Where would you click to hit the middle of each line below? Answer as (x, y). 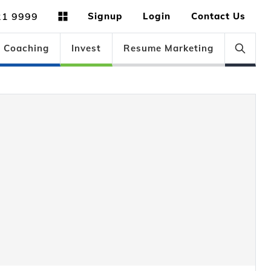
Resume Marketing (168, 48)
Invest (86, 48)
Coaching (26, 48)
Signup (105, 16)
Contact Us (218, 16)
